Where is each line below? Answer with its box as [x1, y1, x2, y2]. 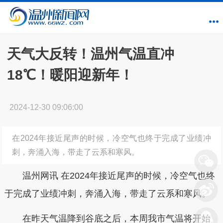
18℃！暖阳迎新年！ [6, 67, 133, 83]
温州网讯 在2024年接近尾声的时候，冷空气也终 [4, 171, 215, 181]
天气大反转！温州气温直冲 [6, 46, 174, 62]
